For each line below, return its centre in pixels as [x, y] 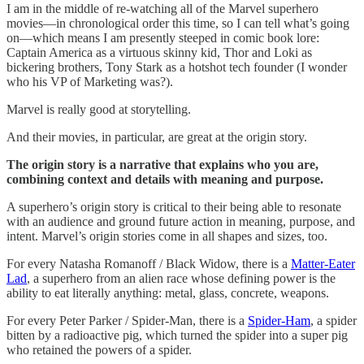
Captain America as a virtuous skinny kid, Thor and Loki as [159, 53]
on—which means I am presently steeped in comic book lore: [163, 38]
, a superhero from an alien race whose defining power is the [181, 279]
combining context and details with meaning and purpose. [165, 180]
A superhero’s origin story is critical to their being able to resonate [174, 207]
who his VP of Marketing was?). [90, 82]
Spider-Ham [279, 321]
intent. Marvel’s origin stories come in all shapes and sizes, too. [167, 236]
